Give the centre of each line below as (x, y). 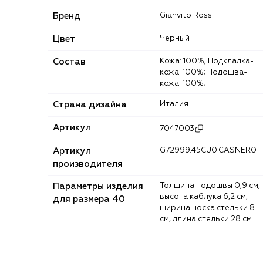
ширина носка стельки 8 (207, 208)
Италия (177, 104)
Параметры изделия (98, 187)
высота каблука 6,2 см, (204, 197)
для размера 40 (89, 200)
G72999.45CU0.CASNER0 (211, 151)
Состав (69, 62)
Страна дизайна (90, 105)
